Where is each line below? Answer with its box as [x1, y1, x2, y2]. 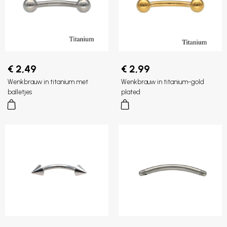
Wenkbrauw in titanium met [8, 78, 88, 86]
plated [121, 88, 140, 96]
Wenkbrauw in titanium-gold [121, 78, 204, 86]
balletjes [8, 88, 32, 96]
